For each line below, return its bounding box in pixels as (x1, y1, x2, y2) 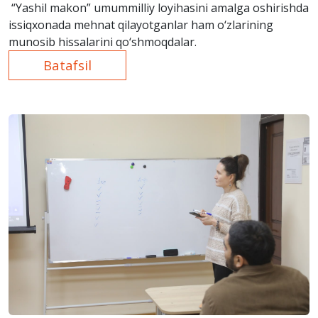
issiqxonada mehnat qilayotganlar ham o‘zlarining (9, 17, 273, 33)
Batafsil (43, 56, 92, 75)
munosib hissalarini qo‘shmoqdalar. (9, 34, 197, 50)
